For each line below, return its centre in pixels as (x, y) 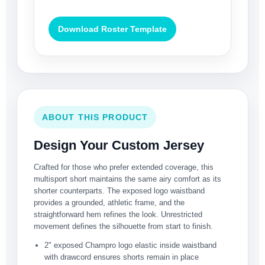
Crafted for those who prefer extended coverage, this (124, 167)
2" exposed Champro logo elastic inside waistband (130, 245)
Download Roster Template (112, 29)
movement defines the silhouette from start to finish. (123, 227)
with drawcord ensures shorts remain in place (122, 257)
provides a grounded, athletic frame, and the (109, 203)
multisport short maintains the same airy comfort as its (127, 179)
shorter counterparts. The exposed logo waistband (119, 191)
